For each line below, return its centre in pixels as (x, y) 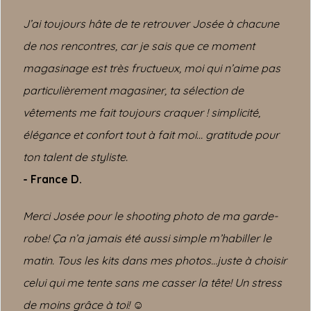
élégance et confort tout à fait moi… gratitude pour (151, 135)
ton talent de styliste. (75, 157)
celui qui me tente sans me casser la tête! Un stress (152, 283)
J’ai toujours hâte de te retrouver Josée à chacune (151, 24)
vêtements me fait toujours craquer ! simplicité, (142, 112)
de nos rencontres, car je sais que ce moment (139, 46)
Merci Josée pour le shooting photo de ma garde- (150, 216)
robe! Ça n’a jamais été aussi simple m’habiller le (147, 238)
